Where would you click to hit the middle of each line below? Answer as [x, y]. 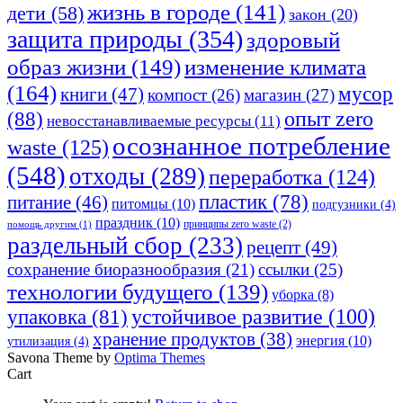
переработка [266, 177]
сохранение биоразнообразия [114, 270]
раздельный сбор [95, 246]
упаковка [47, 318]
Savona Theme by [61, 358]
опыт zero [329, 119]
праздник [124, 223]
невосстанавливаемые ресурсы [149, 121]
